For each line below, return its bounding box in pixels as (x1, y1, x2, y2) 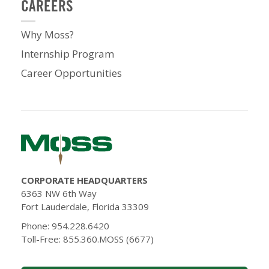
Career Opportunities (21, 66, 122, 80)
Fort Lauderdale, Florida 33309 (21, 201, 149, 213)
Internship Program (21, 47, 114, 61)
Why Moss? (21, 28, 74, 41)
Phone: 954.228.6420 (21, 220, 109, 232)
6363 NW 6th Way (21, 187, 97, 199)
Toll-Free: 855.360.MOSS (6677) (21, 233, 154, 245)
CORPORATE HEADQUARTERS (21, 174, 148, 186)
